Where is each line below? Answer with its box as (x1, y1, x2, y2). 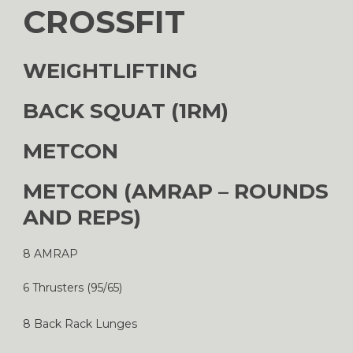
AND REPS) (23, 204, 141, 230)
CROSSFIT (23, 2, 185, 41)
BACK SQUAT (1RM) (23, 98, 229, 124)
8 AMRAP (23, 246, 78, 261)
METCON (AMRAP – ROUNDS (23, 178, 329, 204)
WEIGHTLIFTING (23, 58, 198, 84)
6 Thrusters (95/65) (23, 280, 122, 295)
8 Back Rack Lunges (23, 316, 137, 331)
